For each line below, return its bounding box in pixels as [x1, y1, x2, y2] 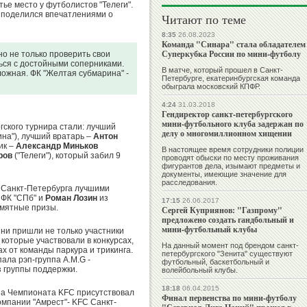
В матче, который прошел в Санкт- [162, 66, 283, 75]
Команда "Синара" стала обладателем [162, 38, 306, 51]
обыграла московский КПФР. [162, 82, 260, 91]
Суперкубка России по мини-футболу [162, 48, 301, 60]
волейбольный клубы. [162, 266, 238, 275]
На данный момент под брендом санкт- [162, 241, 299, 250]
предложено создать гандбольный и [162, 214, 294, 226]
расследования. [162, 178, 217, 187]
